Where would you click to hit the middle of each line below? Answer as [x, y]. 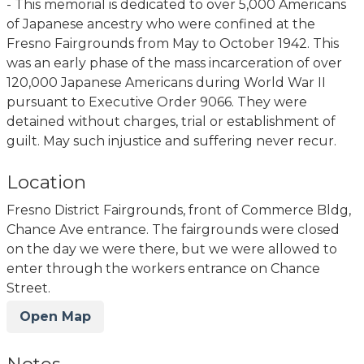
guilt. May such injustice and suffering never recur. [171, 141]
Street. [28, 288]
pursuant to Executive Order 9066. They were [157, 102]
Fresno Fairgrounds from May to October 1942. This [173, 43]
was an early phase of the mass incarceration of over [174, 63]
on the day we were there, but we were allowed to [172, 249]
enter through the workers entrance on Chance [163, 268]
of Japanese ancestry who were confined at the [161, 24]
